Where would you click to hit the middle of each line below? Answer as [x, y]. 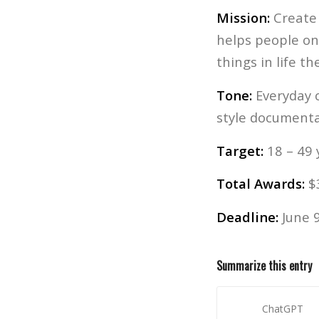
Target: [240, 150]
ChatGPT [282, 309]
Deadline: [247, 216]
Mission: [243, 18]
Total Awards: [261, 184]
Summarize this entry [264, 266]
